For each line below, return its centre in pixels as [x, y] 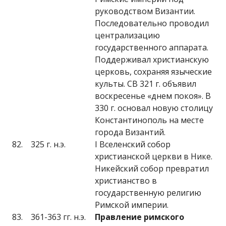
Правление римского [139, 217]
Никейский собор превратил [152, 168]
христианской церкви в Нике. [154, 156]
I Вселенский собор [133, 144]
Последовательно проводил [152, 23]
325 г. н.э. [48, 144]
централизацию [127, 35]
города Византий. [130, 132]
